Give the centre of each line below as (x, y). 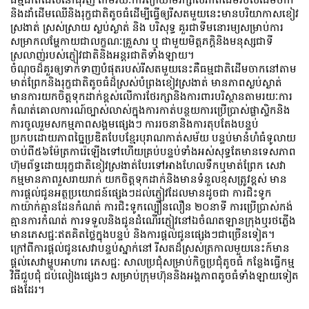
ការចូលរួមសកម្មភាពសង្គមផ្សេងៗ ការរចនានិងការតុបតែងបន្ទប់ (134, 124)
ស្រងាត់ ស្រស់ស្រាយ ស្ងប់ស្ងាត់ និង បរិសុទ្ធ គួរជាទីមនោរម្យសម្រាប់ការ (147, 27)
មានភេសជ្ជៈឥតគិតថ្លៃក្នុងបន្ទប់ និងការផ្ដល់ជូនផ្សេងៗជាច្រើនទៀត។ (143, 234)
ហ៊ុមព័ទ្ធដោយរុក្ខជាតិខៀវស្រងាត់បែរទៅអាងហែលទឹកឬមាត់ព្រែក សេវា (148, 165)
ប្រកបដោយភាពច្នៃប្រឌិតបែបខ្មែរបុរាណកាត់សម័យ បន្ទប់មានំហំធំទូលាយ (153, 138)
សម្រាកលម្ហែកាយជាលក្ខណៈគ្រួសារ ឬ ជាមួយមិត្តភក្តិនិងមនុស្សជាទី (142, 41)
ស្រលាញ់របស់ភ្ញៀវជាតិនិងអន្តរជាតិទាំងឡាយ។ (102, 55)
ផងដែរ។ (28, 289)
